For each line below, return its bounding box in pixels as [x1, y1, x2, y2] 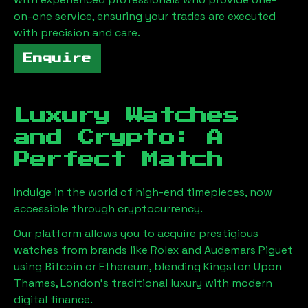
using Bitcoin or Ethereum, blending [14, 259, 201, 274]
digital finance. [14, 292, 93, 307]
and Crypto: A [14, 129, 223, 146]
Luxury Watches [14, 107, 239, 124]
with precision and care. [14, 25, 140, 40]
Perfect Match [14, 151, 223, 168]
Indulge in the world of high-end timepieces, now [14, 185, 272, 199]
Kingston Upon [203, 259, 282, 274]
